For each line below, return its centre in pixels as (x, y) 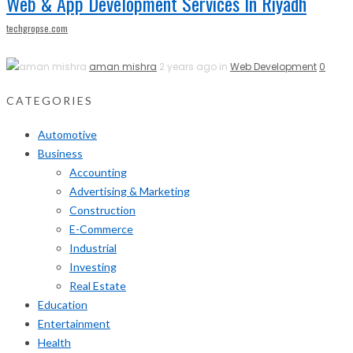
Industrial (93, 247)
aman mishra (123, 67)
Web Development (273, 67)
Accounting (98, 172)
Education (63, 304)
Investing (93, 266)
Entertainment (74, 323)
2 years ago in (195, 67)
